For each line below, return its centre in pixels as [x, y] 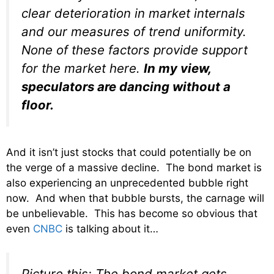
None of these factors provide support [135, 50]
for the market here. [83, 68]
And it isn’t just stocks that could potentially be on [129, 153]
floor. [38, 105]
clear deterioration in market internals [133, 13]
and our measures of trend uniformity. [134, 31]
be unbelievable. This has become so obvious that [132, 214]
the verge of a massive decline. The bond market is [134, 168]
